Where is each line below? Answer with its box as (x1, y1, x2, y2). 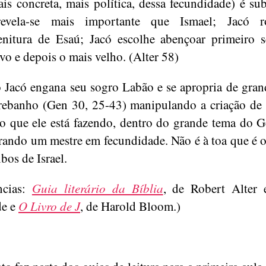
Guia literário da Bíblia (31, 180, 163, 197)
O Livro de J (18, 198, 80, 215)
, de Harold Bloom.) (80, 198, 180, 215)
